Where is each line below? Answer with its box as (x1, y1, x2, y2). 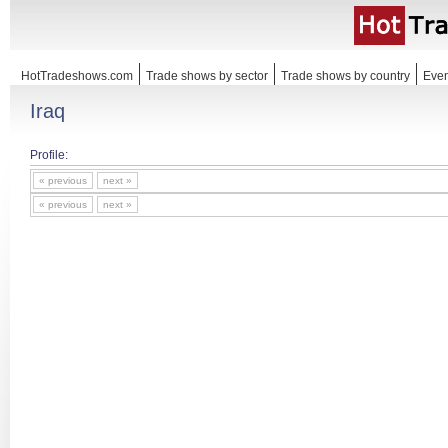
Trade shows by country (281, 69, 410, 83)
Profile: (30, 148, 68, 162)
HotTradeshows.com (21, 69, 133, 83)
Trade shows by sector (146, 69, 268, 83)
